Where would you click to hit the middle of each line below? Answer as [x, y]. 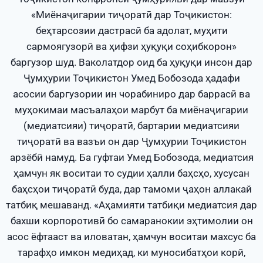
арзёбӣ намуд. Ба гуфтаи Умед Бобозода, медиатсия [131, 158]
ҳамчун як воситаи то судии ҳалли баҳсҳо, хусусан [131, 173]
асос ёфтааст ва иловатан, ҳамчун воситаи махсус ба [131, 237]
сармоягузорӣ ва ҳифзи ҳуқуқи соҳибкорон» [131, 47]
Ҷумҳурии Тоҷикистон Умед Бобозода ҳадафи [131, 78]
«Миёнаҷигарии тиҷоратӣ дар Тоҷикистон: [131, 15]
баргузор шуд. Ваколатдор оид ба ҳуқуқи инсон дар [131, 63]
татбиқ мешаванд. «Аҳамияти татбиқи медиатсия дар [131, 205]
